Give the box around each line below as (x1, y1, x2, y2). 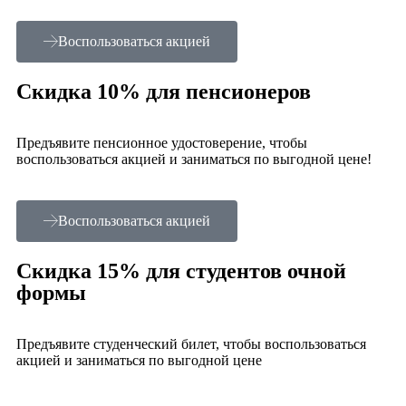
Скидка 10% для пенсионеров (16, 79, 311, 103)
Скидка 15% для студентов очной (16, 258, 346, 283)
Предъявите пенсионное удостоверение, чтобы (16, 134, 307, 150)
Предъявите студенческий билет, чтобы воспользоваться (16, 335, 366, 352)
